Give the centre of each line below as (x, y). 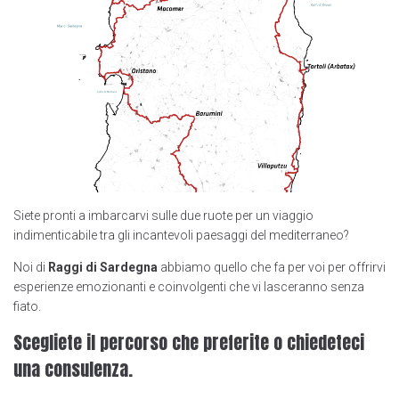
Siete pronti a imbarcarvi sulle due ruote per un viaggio (163, 215)
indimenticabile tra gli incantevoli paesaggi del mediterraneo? (181, 235)
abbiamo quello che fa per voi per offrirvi (272, 267)
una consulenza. (73, 369)
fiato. (27, 306)
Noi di (31, 267)
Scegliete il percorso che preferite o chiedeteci (189, 342)
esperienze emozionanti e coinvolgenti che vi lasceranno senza (189, 286)
